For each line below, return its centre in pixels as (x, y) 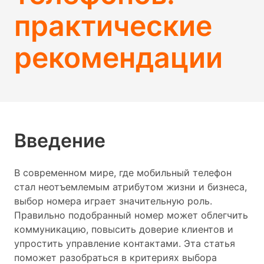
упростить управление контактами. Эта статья (125, 243)
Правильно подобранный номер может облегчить (131, 215)
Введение (60, 141)
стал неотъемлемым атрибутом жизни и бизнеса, (131, 187)
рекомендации (118, 57)
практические (113, 26)
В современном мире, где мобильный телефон (123, 173)
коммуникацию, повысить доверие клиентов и (124, 229)
